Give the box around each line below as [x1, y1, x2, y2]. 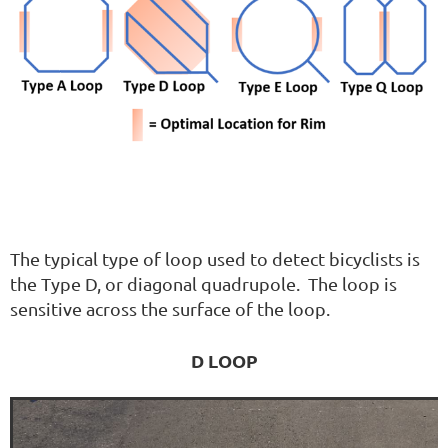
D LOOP [190, 349, 258, 373]
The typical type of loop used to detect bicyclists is [10, 248, 420, 270]
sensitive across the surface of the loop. [10, 298, 330, 320]
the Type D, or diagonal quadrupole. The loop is [10, 273, 397, 295]
